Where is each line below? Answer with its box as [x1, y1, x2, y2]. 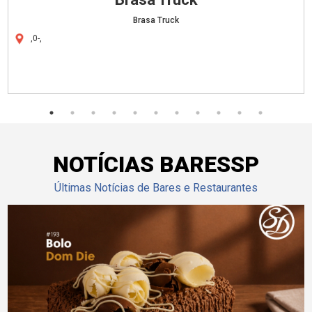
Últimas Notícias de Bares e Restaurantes [54, 180, 258, 194]
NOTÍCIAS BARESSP [53, 150, 259, 178]
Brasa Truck [133, 15, 179, 25]
